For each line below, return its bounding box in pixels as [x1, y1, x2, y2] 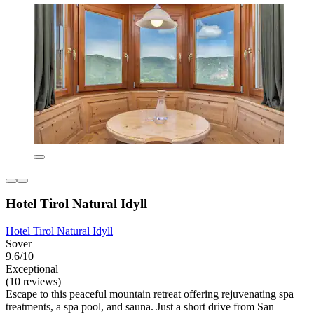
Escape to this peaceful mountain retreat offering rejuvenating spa [6, 287, 294, 300]
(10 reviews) [6, 275, 61, 287]
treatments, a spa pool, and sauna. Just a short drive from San [6, 300, 274, 313]
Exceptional [6, 262, 58, 275]
